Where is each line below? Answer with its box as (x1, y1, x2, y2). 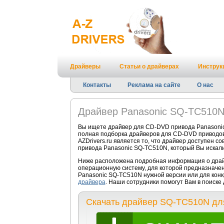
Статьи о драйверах (119, 63, 179, 70)
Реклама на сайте (127, 81, 180, 88)
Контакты (82, 81, 111, 88)
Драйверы (69, 63, 100, 70)
